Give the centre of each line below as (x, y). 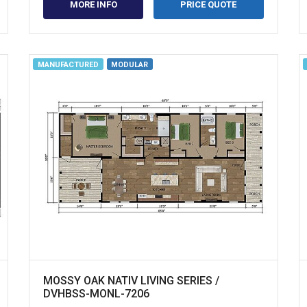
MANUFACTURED (68, 65)
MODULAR (130, 65)
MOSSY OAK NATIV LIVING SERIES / (132, 280)
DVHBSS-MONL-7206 (97, 293)
